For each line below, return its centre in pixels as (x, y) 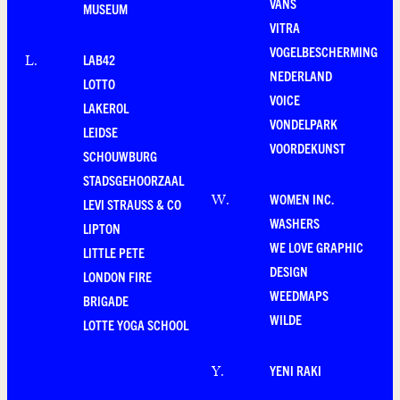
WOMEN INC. (302, 199)
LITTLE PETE (114, 252)
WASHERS (295, 223)
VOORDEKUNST (308, 148)
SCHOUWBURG (120, 156)
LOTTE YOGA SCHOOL (136, 325)
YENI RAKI (296, 370)
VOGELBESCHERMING (324, 51)
